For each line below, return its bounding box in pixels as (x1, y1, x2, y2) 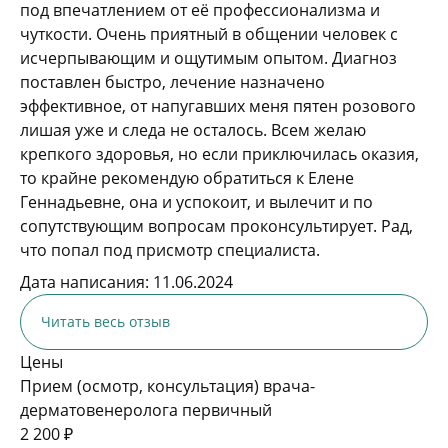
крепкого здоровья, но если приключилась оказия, (20, 143, 419, 165)
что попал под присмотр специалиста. (20, 239, 320, 261)
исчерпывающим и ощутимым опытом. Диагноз (20, 47, 397, 69)
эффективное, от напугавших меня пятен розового (20, 95, 416, 117)
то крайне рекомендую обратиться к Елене (20, 167, 354, 189)
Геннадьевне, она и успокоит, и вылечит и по (20, 191, 373, 213)
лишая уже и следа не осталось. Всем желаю (20, 119, 366, 141)
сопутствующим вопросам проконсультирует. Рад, (20, 215, 413, 237)
